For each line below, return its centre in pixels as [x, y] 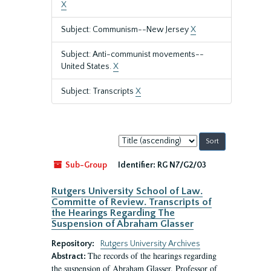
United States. [87, 67]
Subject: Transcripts [98, 91]
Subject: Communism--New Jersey [126, 30]
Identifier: [137, 165]
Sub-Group [85, 165]
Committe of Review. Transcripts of [132, 202]
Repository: [74, 244]
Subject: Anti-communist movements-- [132, 54]
